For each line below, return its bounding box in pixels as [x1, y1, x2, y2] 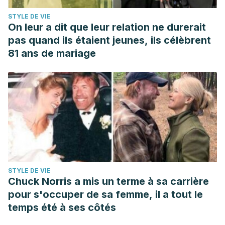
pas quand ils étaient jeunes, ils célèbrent [8, 34, 211, 46]
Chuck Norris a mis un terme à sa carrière [8, 175, 209, 187]
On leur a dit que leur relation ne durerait [8, 21, 206, 33]
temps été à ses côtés [8, 201, 116, 213]
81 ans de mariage [8, 47, 96, 59]
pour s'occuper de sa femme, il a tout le [8, 188, 203, 200]
